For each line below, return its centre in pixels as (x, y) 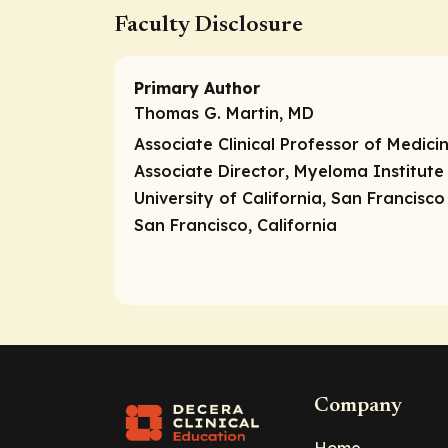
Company (358, 407)
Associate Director (209, 170)
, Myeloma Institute (364, 170)
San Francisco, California (235, 224)
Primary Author (197, 87)
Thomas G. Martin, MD (224, 112)
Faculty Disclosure (208, 25)
